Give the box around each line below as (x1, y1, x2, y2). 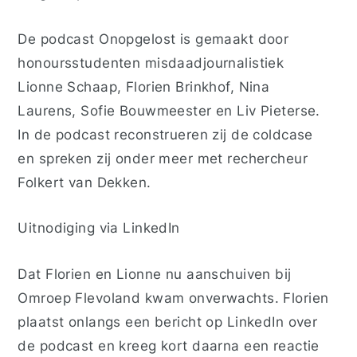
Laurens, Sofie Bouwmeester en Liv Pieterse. (18, 101, 320, 119)
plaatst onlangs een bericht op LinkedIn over (18, 312, 318, 330)
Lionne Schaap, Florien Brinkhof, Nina (18, 77, 270, 95)
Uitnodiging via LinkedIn (18, 219, 180, 237)
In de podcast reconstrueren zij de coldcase (18, 125, 313, 143)
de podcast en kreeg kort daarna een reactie (18, 336, 320, 354)
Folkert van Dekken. (18, 173, 151, 190)
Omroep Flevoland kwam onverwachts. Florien (18, 288, 329, 306)
